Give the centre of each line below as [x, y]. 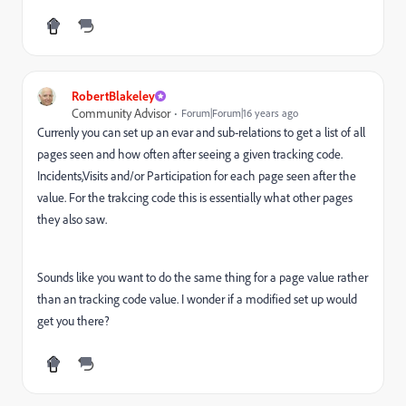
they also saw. [72, 219]
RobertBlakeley [113, 96]
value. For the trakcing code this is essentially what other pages [195, 197]
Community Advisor [121, 113]
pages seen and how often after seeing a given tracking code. [190, 154]
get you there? [75, 320]
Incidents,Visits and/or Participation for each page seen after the [197, 175]
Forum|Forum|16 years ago [240, 113]
